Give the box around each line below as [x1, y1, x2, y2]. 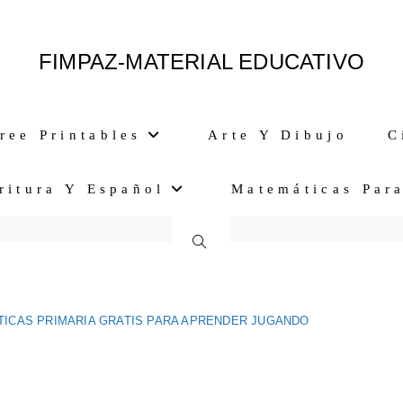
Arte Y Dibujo [208, 128, 348, 142]
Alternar [192, 236, 273, 249]
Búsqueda [192, 290, 280, 303]
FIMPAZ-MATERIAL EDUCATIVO [39, 49, 364, 74]
